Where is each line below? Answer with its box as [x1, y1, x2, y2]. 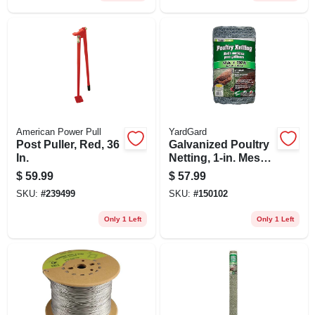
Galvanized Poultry [168, 138, 269, 150]
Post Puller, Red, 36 [15, 138, 120, 150]
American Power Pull [15, 127, 101, 137]
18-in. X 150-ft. [168, 165, 243, 177]
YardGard [168, 127, 207, 137]
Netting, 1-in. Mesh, [168, 151, 270, 164]
